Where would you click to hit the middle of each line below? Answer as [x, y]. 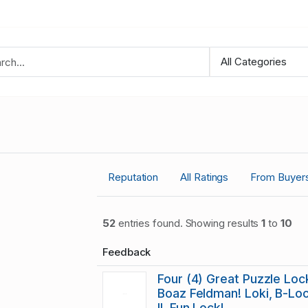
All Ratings [205, 177]
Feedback [127, 252]
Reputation [133, 177]
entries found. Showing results [188, 223]
